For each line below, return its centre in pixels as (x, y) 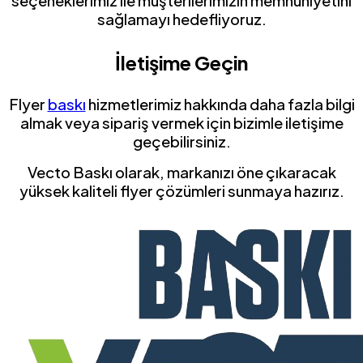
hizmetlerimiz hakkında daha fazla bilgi (220, 104)
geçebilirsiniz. (181, 141)
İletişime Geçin (181, 63)
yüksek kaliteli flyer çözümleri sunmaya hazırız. (181, 190)
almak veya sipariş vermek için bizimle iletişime (181, 122)
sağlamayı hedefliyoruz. (181, 19)
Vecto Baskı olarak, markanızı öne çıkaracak (181, 172)
